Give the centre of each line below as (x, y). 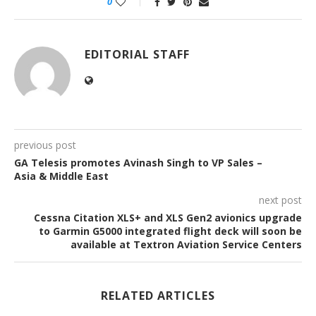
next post (280, 200)
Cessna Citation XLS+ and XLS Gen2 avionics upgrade (168, 218)
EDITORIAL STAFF (137, 55)
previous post (45, 145)
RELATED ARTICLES (158, 296)
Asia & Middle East (61, 176)
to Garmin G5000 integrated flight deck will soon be (170, 231)
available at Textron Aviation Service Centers (186, 245)
